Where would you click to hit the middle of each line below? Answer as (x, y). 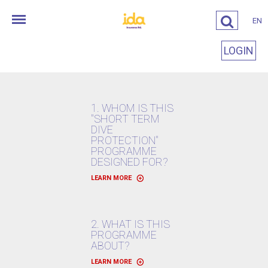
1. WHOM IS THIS (132, 108)
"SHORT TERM (125, 119)
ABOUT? (110, 246)
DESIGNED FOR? (130, 162)
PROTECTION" (125, 140)
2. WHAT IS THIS (130, 224)
